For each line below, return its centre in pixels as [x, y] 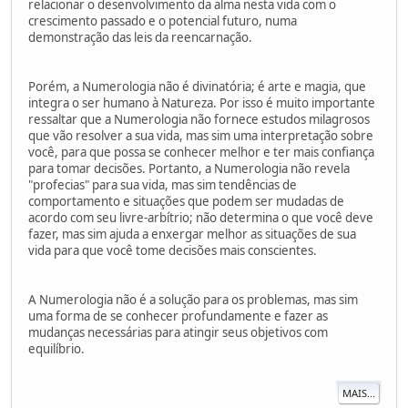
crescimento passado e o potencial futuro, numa [163, 20]
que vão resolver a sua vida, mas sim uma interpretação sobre [201, 135]
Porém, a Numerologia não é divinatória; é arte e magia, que [197, 86]
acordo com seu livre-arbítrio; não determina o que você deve [201, 217]
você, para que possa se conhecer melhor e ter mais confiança [201, 152]
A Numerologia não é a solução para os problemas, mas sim [193, 299]
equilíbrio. [56, 348]
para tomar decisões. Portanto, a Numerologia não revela [189, 168]
